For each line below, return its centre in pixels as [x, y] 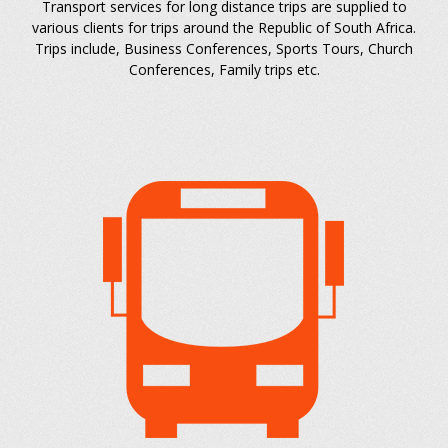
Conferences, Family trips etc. [224, 70]
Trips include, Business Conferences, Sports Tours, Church [224, 49]
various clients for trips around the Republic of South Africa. [224, 28]
